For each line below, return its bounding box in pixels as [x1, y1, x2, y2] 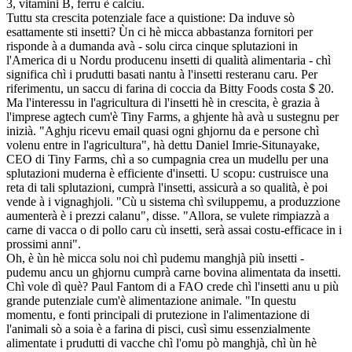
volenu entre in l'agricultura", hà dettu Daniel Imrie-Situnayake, [6, 137, 320, 152]
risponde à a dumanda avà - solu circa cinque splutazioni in [6, 38, 298, 53]
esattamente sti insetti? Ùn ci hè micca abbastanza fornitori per [6, 24, 313, 38]
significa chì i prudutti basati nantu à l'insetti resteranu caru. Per [6, 67, 317, 81]
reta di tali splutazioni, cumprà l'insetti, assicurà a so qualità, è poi [6, 180, 328, 194]
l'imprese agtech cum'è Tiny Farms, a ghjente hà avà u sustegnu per [6, 109, 339, 123]
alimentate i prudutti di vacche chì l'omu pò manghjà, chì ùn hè [6, 335, 317, 350]
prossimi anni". [6, 236, 81, 251]
